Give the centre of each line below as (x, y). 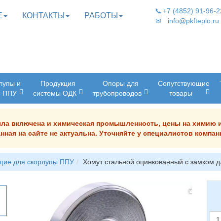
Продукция (58, 83)
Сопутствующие (184, 83)
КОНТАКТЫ (43, 16)
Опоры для (120, 83)
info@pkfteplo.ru (193, 21)
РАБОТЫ (101, 16)
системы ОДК (55, 93)
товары (181, 93)
